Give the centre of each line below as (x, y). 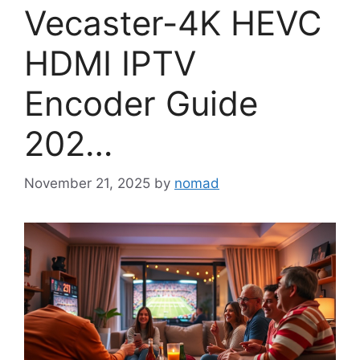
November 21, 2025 (87, 183)
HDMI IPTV (110, 63)
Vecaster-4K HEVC (173, 23)
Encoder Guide (141, 104)
